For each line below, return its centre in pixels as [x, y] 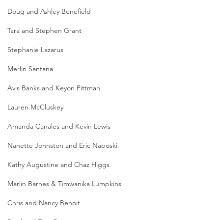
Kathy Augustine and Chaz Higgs [58, 165]
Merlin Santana [30, 69]
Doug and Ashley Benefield [49, 11]
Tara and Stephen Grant [44, 30]
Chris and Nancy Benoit [44, 203]
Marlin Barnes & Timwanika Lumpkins [64, 184]
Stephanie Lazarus [35, 50]
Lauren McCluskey [35, 107]
